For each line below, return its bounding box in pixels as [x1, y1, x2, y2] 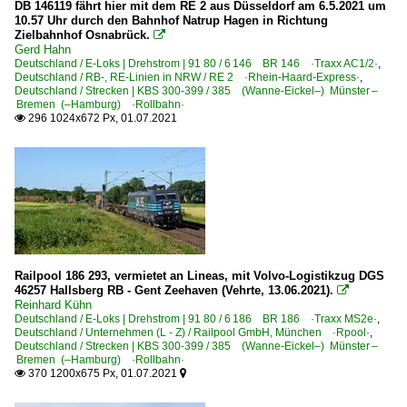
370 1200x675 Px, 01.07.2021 [25, 366, 180, 380]
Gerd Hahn [15, 42, 71, 56]
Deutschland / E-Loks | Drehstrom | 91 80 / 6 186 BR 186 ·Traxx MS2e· [15, 312, 377, 325]
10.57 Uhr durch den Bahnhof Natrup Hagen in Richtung [15, 13, 328, 27]
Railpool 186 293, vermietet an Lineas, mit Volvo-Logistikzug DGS [15, 268, 384, 283]
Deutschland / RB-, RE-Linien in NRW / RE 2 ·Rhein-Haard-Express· [15, 70, 360, 84]
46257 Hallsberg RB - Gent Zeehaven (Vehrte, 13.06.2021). [15, 283, 333, 297]
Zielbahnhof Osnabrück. [15, 27, 150, 42]
